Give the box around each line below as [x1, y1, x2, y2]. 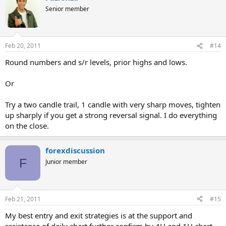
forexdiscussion [45, 145, 105, 155]
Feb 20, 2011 [5, 41, 41, 50]
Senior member [45, 4, 89, 13]
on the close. [5, 121, 49, 131]
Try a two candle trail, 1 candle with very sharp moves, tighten [5, 99, 220, 109]
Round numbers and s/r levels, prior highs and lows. [5, 57, 187, 67]
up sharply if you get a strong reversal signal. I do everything [5, 110, 217, 120]
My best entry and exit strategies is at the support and [5, 210, 192, 220]
